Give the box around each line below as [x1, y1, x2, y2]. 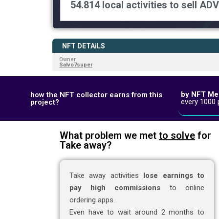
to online [160, 183, 204, 193]
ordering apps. [69, 196, 115, 205]
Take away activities [69, 171, 144, 180]
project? [30, 97, 59, 107]
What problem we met [60, 130, 159, 142]
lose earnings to [143, 171, 204, 180]
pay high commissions [69, 183, 161, 193]
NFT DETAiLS [62, 42, 105, 50]
